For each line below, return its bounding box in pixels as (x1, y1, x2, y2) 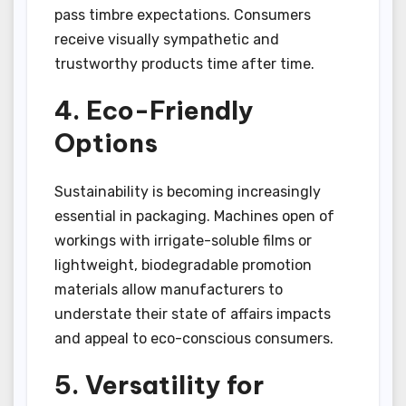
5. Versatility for (54, 369, 264, 401)
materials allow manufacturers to (54, 281, 283, 299)
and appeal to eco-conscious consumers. (54, 330, 333, 348)
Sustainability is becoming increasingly (54, 183, 321, 201)
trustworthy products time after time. (54, 54, 314, 72)
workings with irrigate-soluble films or (54, 232, 312, 250)
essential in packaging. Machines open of (54, 208, 334, 226)
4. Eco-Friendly (54, 93, 254, 126)
